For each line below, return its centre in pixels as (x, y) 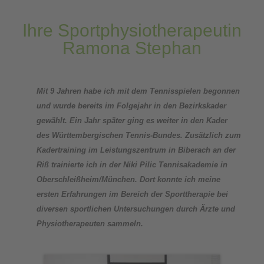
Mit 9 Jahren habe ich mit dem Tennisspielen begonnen (138, 91)
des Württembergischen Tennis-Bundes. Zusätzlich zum (138, 135)
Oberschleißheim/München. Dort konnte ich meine (128, 179)
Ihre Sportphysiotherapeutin (132, 30)
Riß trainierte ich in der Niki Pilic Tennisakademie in (132, 165)
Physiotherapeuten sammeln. (90, 224)
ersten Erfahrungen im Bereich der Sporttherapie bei (132, 194)
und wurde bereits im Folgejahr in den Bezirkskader (131, 106)
